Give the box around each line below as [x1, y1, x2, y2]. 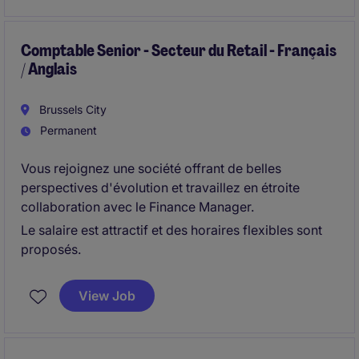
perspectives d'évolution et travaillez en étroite [21, 179, 300, 196]
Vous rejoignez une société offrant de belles [21, 160, 281, 176]
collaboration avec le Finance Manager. [21, 199, 254, 215]
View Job [79, 288, 135, 304]
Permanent [37, 123, 97, 137]
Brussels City [36, 103, 107, 116]
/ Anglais [21, 58, 77, 79]
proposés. [21, 241, 81, 257]
